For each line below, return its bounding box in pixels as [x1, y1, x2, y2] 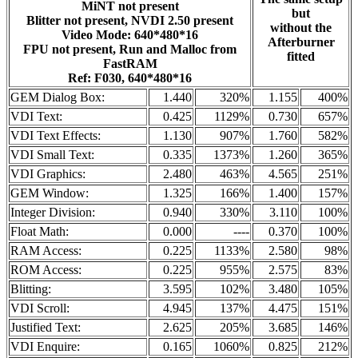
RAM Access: [10, 243, 82, 257]
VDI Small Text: [10, 147, 94, 161]
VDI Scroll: [10, 300, 70, 315]
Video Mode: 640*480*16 [62, 27, 198, 42]
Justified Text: [10, 320, 81, 334]
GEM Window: [10, 185, 89, 200]
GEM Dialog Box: [10, 89, 105, 104]
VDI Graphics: [10, 166, 86, 181]
